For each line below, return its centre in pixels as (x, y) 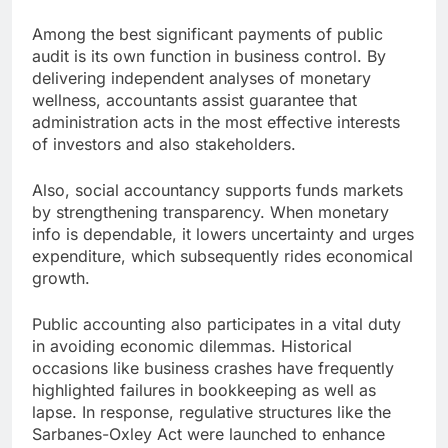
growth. (61, 278)
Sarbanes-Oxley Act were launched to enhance (208, 434)
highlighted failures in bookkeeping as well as (204, 390)
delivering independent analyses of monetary (201, 78)
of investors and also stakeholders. (164, 144)
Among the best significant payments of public (207, 34)
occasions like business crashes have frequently (213, 368)
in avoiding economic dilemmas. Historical (192, 346)
